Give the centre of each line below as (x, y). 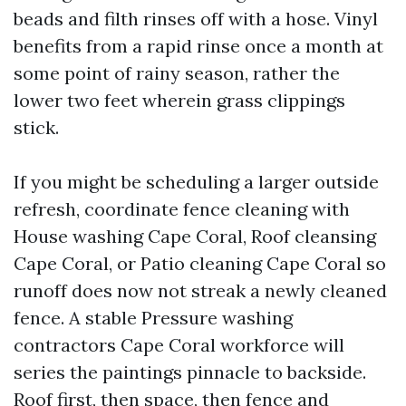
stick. (36, 127)
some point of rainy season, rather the (177, 73)
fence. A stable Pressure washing (153, 318)
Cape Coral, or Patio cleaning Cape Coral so (200, 263)
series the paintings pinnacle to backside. (190, 372)
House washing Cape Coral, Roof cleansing (195, 236)
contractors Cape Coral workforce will (179, 345)
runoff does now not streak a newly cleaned (200, 290)
